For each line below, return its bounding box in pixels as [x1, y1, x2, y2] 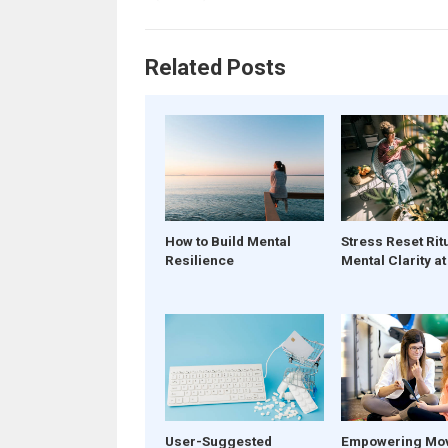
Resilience [164, 252, 234, 269]
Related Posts [144, 55, 286, 80]
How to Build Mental [164, 233, 291, 250]
